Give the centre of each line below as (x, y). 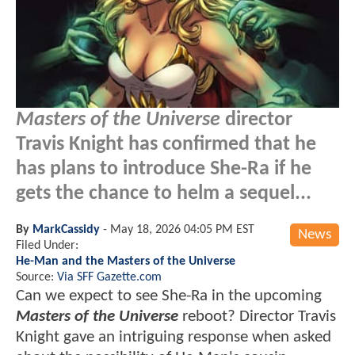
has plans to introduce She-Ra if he (164, 169)
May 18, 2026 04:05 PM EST (182, 229)
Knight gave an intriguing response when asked (174, 337)
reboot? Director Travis (259, 316)
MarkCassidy (66, 229)
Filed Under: (47, 245)
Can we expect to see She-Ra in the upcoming (169, 296)
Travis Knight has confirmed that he (166, 144)
